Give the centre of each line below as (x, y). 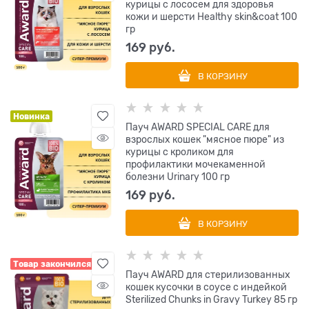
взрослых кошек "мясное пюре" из (205, 139)
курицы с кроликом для (180, 152)
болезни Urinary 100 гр (178, 177)
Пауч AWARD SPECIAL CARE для (198, 127)
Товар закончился (52, 264)
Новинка (31, 117)
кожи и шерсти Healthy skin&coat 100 (212, 17)
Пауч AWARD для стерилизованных (208, 275)
